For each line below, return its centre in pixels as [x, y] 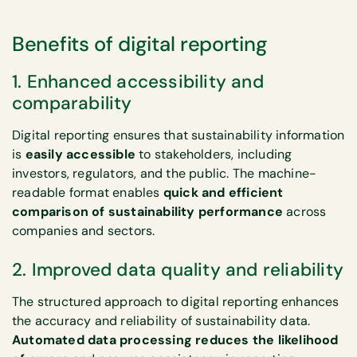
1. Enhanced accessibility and [138, 82]
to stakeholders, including [216, 155]
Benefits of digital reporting [140, 45]
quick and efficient [223, 193]
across [305, 212]
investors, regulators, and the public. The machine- [165, 174]
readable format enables [88, 193]
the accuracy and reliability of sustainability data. [161, 320]
